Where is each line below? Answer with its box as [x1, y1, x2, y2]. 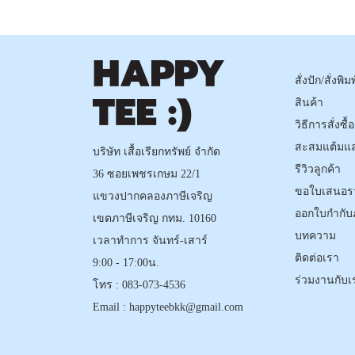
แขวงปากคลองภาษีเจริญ [93, 189, 212, 202]
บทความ [295, 229, 336, 242]
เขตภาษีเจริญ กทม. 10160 [93, 212, 216, 224]
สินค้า [295, 96, 323, 109]
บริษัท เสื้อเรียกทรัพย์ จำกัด [93, 145, 220, 158]
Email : [93, 300, 129, 313]
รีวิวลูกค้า [295, 162, 341, 175]
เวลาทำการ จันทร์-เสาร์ [93, 234, 208, 246]
